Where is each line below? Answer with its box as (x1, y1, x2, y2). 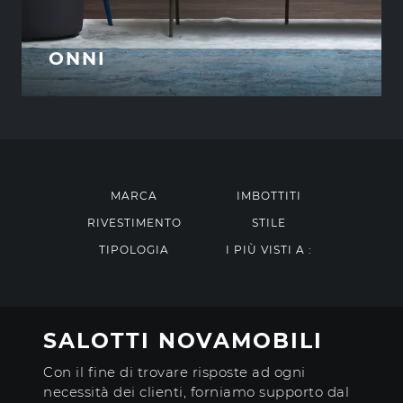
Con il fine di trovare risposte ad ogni (43, 363, 306, 381)
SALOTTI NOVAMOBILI (43, 327, 323, 354)
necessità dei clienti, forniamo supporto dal (43, 383, 349, 401)
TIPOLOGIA (99, 243, 169, 257)
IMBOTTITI (237, 189, 301, 203)
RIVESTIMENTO (86, 216, 182, 230)
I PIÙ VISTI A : (226, 243, 312, 257)
